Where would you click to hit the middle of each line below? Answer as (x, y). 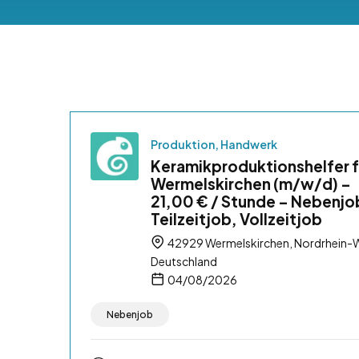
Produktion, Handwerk (214, 144)
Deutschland (184, 261)
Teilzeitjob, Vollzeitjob (236, 218)
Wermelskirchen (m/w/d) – (251, 183)
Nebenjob (130, 314)
